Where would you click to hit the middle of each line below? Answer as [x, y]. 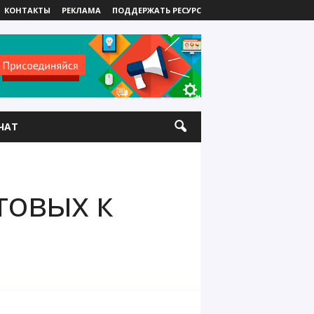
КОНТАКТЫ [27, 10]
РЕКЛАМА [81, 10]
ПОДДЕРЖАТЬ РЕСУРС [156, 10]
